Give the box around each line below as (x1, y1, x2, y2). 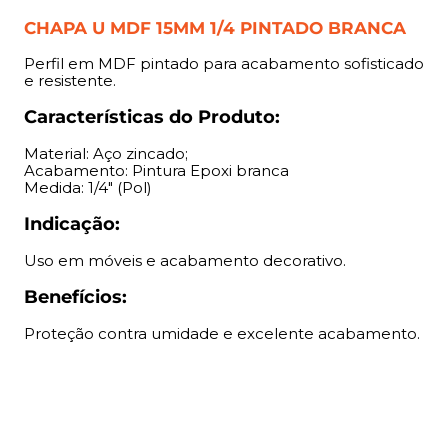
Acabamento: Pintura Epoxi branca (24, 161, 289, 181)
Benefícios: (24, 286, 127, 309)
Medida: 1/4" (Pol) (24, 178, 152, 198)
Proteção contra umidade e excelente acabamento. (24, 324, 420, 344)
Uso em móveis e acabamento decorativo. (24, 251, 346, 271)
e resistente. (24, 71, 116, 91)
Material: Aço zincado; (24, 144, 188, 164)
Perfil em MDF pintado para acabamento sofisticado (24, 54, 424, 74)
